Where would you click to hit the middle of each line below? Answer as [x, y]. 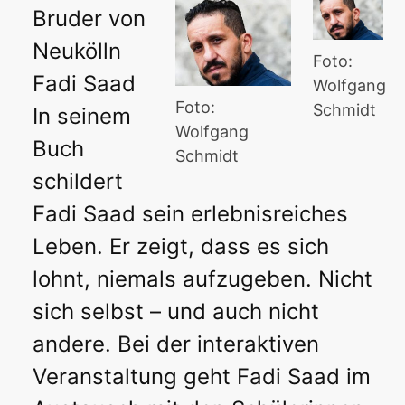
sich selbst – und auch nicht [176, 311]
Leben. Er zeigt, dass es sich [181, 246]
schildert [78, 181]
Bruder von [89, 18]
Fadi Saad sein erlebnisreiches [190, 213]
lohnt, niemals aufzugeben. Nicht [202, 278]
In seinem [82, 116]
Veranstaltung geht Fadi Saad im [202, 376]
